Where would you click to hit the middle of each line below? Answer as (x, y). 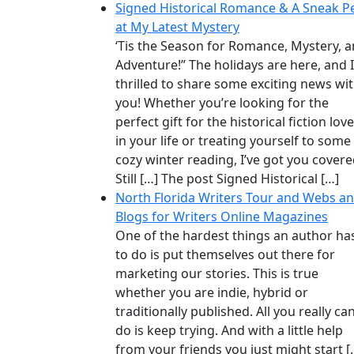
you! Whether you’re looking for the (222, 103)
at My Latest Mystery (177, 27)
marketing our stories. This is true (217, 274)
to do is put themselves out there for (225, 255)
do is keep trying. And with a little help (229, 331)
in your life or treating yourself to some (233, 141)
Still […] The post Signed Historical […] (227, 179)
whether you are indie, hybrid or (212, 293)
